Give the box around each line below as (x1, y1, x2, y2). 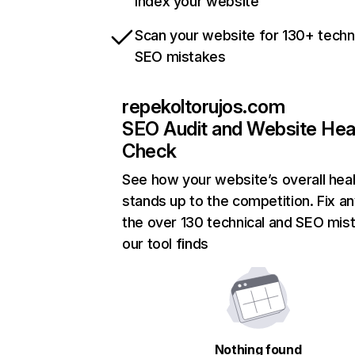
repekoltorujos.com (122, 95, 285, 118)
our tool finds (122, 235, 208, 252)
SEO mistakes (135, 48, 226, 65)
